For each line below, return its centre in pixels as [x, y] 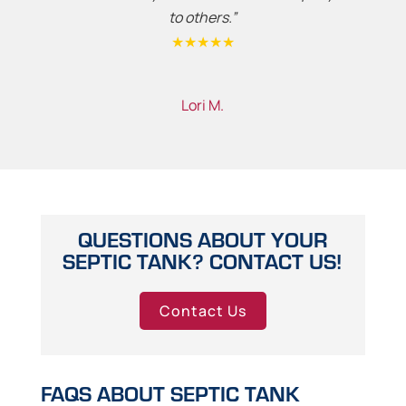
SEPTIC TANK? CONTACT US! [203, 261]
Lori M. [203, 106]
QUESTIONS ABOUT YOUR [203, 239]
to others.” [203, 18]
